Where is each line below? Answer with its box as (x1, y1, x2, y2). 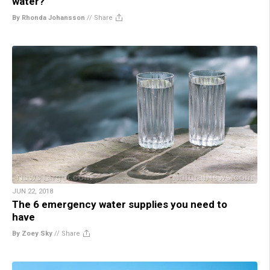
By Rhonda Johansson (12, 14, 85, 22)
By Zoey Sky (12, 230, 52, 238)
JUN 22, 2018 (12, 187, 53, 196)
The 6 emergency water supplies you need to (12, 198, 227, 211)
